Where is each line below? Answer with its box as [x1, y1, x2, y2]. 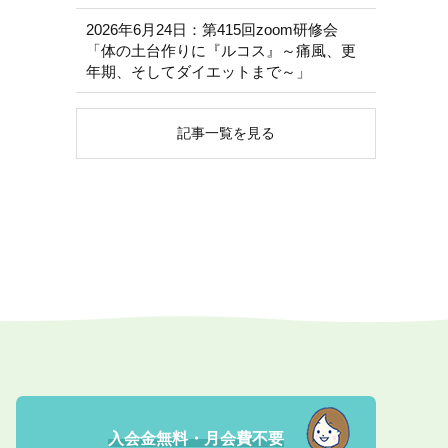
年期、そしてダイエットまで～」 [86, 62, 311, 80]
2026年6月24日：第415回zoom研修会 [86, 20, 338, 38]
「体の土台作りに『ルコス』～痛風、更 [86, 41, 356, 59]
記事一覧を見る [177, 124, 275, 141]
